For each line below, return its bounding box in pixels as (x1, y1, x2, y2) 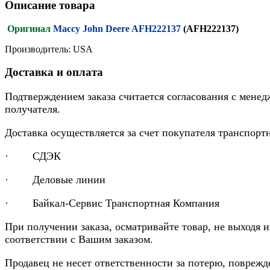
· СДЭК (5, 150, 61, 163)
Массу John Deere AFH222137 (53, 23, 183, 34)
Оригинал (7, 23, 51, 34)
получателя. (5, 103, 60, 116)
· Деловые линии (5, 174, 105, 186)
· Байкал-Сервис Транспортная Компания (5, 197, 219, 210)
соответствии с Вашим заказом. (5, 233, 153, 246)
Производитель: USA (5, 43, 93, 54)
